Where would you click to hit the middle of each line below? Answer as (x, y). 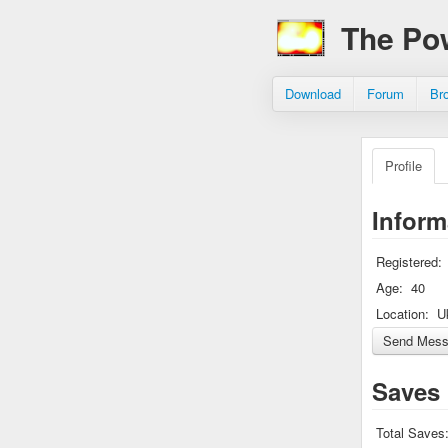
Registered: (409, 261)
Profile (403, 165)
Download (313, 93)
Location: (402, 313)
